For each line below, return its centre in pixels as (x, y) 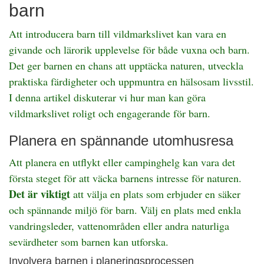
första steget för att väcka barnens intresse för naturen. (125, 178)
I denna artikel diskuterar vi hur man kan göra (107, 97)
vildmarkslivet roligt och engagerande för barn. (110, 113)
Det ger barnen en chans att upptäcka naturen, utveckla (126, 65)
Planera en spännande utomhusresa (121, 141)
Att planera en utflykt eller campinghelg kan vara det (122, 162)
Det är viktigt (39, 194)
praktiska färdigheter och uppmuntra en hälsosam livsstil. (131, 81)
